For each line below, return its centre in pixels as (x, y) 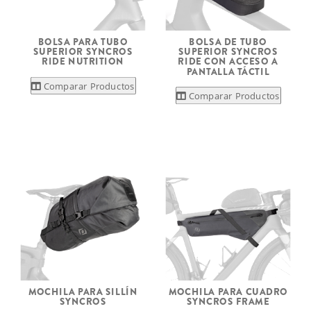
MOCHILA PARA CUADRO (228, 292)
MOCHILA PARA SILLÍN (83, 292)
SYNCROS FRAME (228, 301)
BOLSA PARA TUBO (83, 42)
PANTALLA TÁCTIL (228, 72)
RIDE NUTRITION (83, 62)
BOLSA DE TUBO (228, 42)
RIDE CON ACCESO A (228, 62)
